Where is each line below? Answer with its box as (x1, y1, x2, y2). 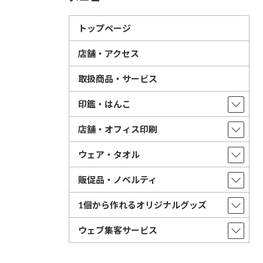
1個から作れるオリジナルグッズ (78, 200, 207, 211)
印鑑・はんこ (78, 99, 131, 110)
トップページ (78, 23, 131, 34)
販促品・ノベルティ (78, 174, 157, 186)
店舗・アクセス (78, 48, 139, 59)
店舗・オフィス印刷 (78, 124, 157, 135)
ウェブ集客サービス (78, 225, 157, 236)
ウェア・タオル (78, 149, 140, 160)
